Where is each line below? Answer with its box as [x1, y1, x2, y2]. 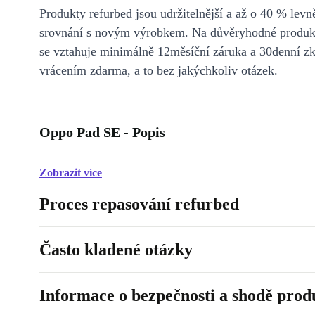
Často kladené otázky [39, 240, 193, 259]
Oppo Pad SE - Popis [39, 124, 165, 140]
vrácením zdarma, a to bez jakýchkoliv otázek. [39, 63, 278, 77]
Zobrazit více [39, 167, 102, 179]
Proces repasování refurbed [39, 195, 239, 213]
